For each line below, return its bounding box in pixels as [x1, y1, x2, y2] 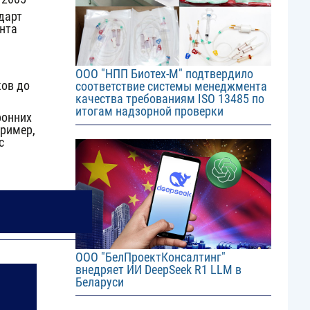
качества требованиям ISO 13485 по [75, 91, 264, 106]
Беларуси [75, 275, 124, 290]
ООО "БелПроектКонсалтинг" [75, 250, 226, 265]
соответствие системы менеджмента [75, 78, 267, 93]
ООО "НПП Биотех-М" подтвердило [75, 66, 253, 81]
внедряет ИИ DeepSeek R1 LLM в [75, 262, 241, 277]
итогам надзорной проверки [75, 103, 224, 118]
